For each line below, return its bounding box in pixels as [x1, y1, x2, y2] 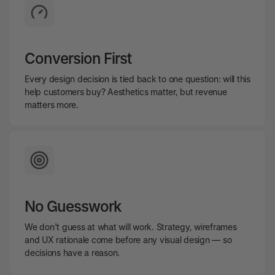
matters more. [25, 99, 79, 110]
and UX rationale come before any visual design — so [25, 234, 232, 245]
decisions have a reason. [25, 247, 120, 258]
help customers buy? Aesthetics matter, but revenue [25, 87, 227, 97]
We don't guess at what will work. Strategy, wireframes [25, 222, 237, 232]
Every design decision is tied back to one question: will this [25, 74, 250, 84]
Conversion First [25, 50, 131, 68]
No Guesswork [25, 198, 122, 215]
